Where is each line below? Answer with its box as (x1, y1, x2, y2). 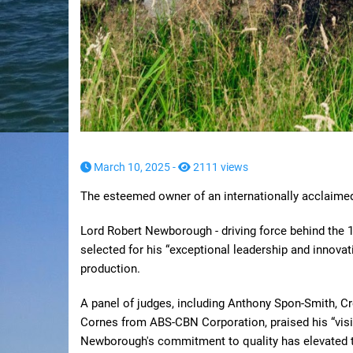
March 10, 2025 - (91, 161, 178, 174)
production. (80, 262, 140, 277)
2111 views (191, 161, 248, 174)
